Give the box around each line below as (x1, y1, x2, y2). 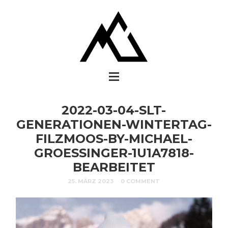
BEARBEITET (72, 159, 155, 175)
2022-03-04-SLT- (62, 102, 166, 118)
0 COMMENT (121, 178, 160, 185)
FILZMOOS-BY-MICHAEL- (35, 131, 192, 146)
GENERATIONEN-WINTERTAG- (16, 117, 212, 132)
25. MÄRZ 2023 (68, 178, 114, 185)
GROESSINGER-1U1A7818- (34, 145, 194, 160)
